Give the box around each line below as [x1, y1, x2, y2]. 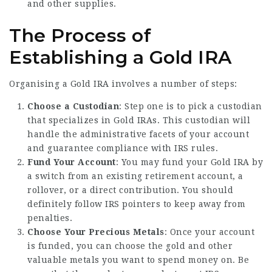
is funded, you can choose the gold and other [27, 240, 233, 251]
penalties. [27, 212, 72, 223]
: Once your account [164, 226, 254, 237]
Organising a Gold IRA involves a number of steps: [9, 78, 237, 89]
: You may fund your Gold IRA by [115, 157, 263, 167]
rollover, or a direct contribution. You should [27, 185, 233, 195]
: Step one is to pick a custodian [119, 101, 262, 111]
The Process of [9, 24, 151, 47]
